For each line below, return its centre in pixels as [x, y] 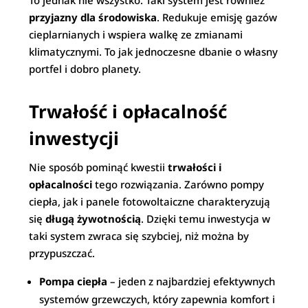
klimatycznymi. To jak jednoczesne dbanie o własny [154, 52]
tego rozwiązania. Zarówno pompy [178, 184]
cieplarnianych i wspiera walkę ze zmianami [136, 34]
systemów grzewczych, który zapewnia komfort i [157, 299]
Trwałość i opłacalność [128, 111]
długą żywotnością [93, 219]
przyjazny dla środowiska [93, 17]
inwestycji [74, 138]
